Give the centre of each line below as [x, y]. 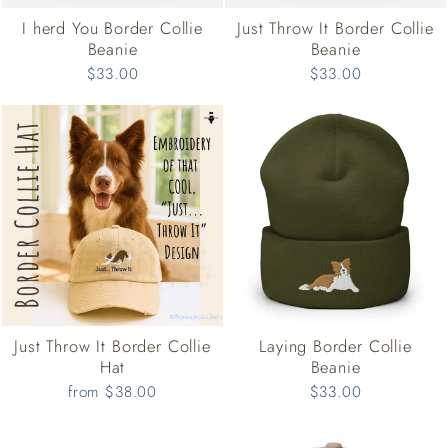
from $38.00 [112, 392]
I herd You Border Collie [112, 28]
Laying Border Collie [335, 346]
